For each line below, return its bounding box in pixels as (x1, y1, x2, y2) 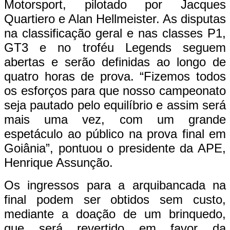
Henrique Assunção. (4, 155, 113, 169)
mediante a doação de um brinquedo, (4, 206, 226, 221)
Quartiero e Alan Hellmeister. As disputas (4, 11, 226, 26)
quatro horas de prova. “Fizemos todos (4, 69, 226, 83)
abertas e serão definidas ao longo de (4, 54, 226, 69)
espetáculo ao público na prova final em (4, 126, 226, 141)
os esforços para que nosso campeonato (4, 83, 226, 98)
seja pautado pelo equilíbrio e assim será (4, 98, 226, 112)
